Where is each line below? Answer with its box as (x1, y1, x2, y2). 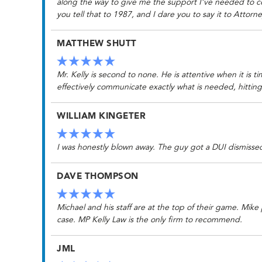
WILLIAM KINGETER (57, 112, 146, 121)
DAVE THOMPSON (57, 172, 139, 181)
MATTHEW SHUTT (57, 39, 137, 49)
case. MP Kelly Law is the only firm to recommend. (57, 215, 242, 224)
